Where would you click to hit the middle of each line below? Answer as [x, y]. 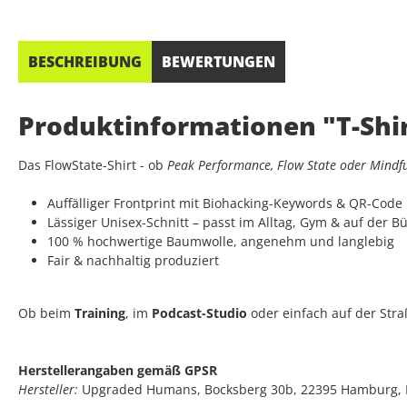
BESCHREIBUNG [85, 62]
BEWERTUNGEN [218, 62]
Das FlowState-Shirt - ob [93, 165]
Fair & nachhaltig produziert [133, 261]
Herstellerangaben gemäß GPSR [118, 371]
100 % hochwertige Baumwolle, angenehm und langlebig [221, 242]
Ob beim [46, 313]
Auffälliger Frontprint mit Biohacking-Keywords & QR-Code [225, 203]
